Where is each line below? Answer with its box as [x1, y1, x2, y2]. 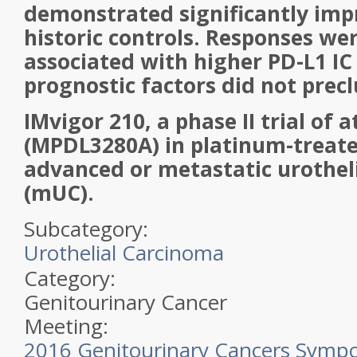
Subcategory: [24, 214, 154, 243]
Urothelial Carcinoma [24, 238, 224, 267]
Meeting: [24, 312, 114, 340]
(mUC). [24, 178, 94, 207]
